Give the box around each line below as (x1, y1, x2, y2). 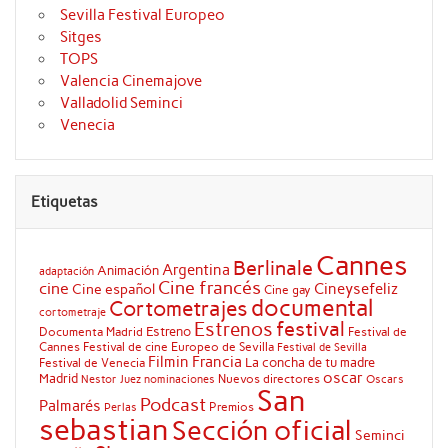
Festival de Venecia (38, 355, 145, 371)
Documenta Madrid (38, 324, 143, 340)
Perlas (103, 401, 137, 415)
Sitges (60, 28, 103, 47)
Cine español (71, 281, 155, 298)
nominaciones (143, 373, 215, 387)
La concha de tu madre (244, 354, 375, 371)
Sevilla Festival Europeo (60, 6, 226, 25)
